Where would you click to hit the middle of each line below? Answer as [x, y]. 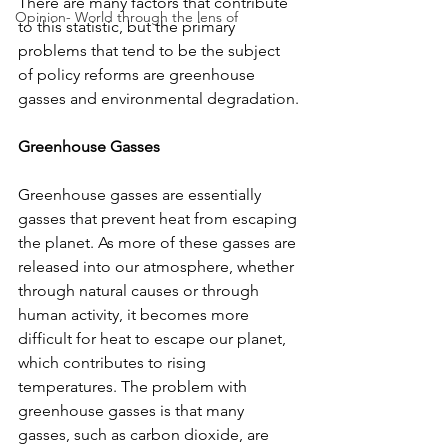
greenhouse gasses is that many [133, 410]
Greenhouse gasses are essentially [141, 194]
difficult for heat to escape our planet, [154, 338]
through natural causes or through [140, 290]
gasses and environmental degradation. [158, 98]
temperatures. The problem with [134, 386]
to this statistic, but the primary [128, 26]
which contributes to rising [114, 362]
